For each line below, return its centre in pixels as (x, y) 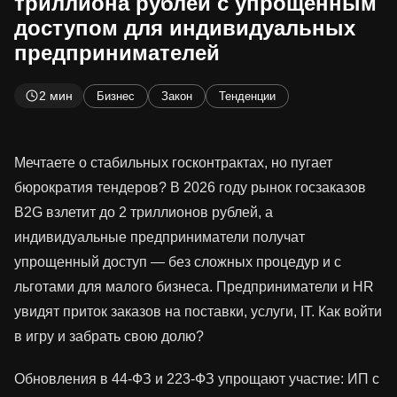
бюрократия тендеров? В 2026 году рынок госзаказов (190, 188)
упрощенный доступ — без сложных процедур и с (178, 262)
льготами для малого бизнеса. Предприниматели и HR (194, 287)
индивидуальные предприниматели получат (160, 237)
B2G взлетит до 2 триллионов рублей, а (144, 213)
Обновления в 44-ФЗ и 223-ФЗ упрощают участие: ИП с (197, 379)
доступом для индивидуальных (185, 28)
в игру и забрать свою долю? (109, 337)
